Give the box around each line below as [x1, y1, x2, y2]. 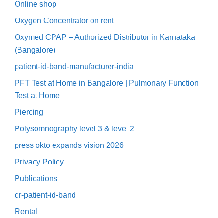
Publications [15, 174, 57, 182]
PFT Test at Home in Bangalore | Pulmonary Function [15, 78, 199, 87]
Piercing [15, 108, 43, 116]
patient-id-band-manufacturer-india [15, 62, 134, 71]
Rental [15, 207, 37, 216]
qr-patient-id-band [15, 190, 76, 199]
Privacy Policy [15, 157, 64, 166]
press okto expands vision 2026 [15, 141, 124, 149]
